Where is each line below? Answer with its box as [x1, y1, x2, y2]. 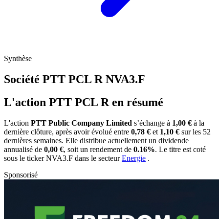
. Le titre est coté [155, 145, 206, 153]
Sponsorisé [4, 170, 38, 179]
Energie [122, 153, 146, 162]
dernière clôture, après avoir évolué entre [4, 127, 131, 136]
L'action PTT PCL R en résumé [4, 95, 163, 109]
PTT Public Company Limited [31, 118, 132, 127]
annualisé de [4, 145, 44, 153]
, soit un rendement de [64, 145, 133, 153]
